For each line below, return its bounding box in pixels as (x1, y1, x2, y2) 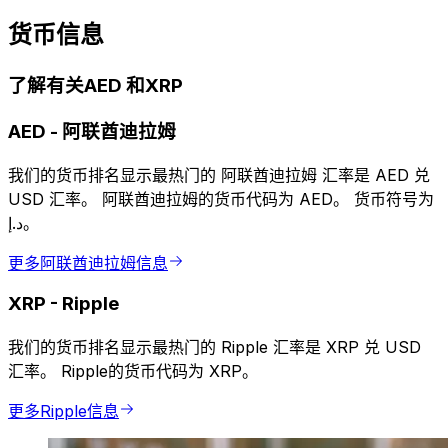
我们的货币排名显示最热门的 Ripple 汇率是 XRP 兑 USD (8, 337, 421, 358)
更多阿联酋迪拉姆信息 (8, 252, 168, 273)
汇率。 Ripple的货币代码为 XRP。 (8, 361, 258, 382)
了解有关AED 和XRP (8, 74, 183, 98)
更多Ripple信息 (8, 401, 119, 422)
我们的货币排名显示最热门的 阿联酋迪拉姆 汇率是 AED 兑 (8, 164, 430, 185)
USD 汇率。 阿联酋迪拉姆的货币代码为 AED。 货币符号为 (8, 188, 434, 209)
